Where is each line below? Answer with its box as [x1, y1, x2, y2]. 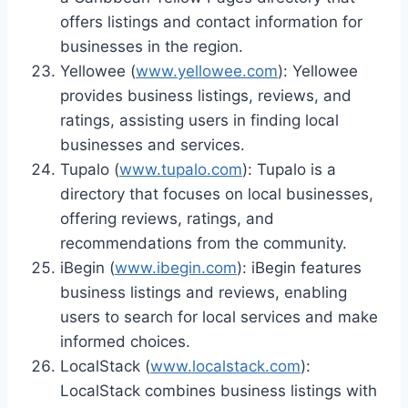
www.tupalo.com [119, 159, 242, 178]
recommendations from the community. [60, 233, 347, 252]
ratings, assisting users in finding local [60, 110, 339, 129]
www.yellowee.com [136, 61, 278, 80]
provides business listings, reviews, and [60, 86, 352, 105]
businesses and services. [60, 135, 245, 154]
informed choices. [60, 331, 190, 351]
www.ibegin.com [115, 258, 237, 277]
